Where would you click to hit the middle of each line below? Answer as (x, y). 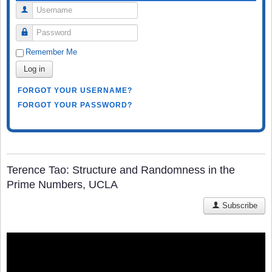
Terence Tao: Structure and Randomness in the (121, 170)
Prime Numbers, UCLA (62, 184)
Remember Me (51, 52)
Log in (34, 69)
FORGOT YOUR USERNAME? (75, 90)
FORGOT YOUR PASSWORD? (75, 105)
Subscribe (239, 205)
